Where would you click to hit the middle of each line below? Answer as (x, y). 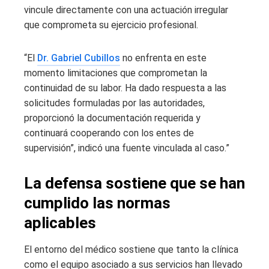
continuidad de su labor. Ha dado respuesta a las (125, 88)
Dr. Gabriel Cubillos (79, 58)
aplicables (60, 223)
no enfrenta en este (163, 58)
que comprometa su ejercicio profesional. (111, 25)
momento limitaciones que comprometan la (116, 73)
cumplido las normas (97, 203)
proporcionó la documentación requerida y (112, 118)
